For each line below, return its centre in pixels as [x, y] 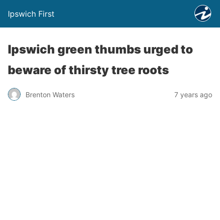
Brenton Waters [50, 94]
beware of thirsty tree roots [88, 70]
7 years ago [193, 94]
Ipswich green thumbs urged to [100, 49]
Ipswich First [31, 14]
